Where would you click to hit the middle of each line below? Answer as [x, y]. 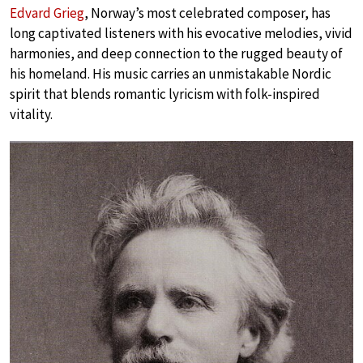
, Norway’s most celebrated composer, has [207, 13]
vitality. [31, 114]
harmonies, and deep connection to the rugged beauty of [176, 53]
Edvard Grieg [47, 13]
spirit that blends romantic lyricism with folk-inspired [165, 94]
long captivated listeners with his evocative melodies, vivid [181, 33]
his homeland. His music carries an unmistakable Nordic [171, 74]
